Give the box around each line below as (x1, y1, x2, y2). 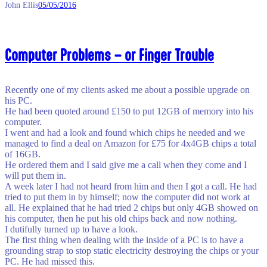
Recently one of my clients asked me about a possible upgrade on (5, 84, 250, 95)
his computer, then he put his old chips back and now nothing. (5, 213, 237, 223)
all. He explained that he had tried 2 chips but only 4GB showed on (5, 202, 258, 213)
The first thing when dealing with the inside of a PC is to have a (5, 234, 244, 245)
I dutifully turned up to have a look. (5, 223, 138, 234)
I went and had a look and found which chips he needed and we (5, 127, 245, 138)
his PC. (5, 95, 32, 105)
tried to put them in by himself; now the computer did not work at (5, 191, 250, 202)
